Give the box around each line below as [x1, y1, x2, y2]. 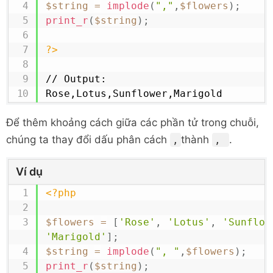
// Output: [45, 73, 107, 85]
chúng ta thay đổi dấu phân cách [6, 133, 170, 146]
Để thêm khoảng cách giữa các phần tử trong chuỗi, [6, 116, 259, 129]
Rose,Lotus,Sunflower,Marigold [45, 88, 222, 99]
